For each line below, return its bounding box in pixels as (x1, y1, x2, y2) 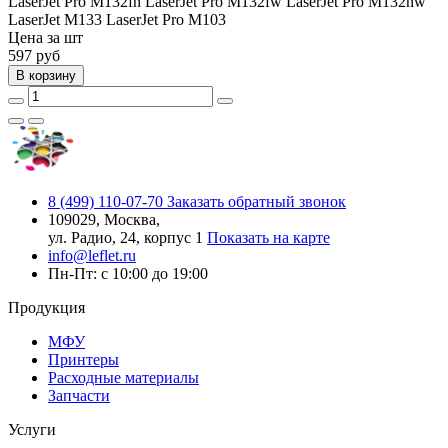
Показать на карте (207, 228, 330, 246)
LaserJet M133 (8, 10, 102, 28)
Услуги (8, 420, 56, 438)
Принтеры (48, 350, 119, 368)
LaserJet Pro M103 (106, 10, 226, 28)
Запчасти (48, 386, 110, 404)
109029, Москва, (48, 210, 160, 228)
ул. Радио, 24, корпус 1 (48, 228, 203, 246)
